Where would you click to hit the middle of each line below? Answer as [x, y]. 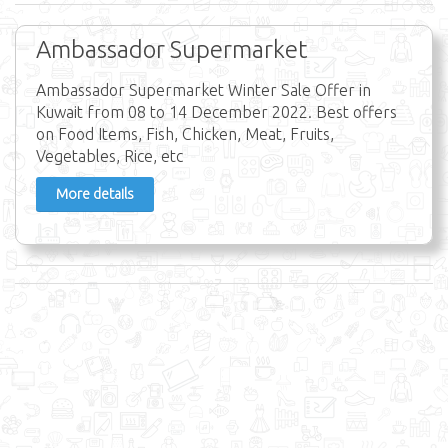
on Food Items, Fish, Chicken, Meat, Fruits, [185, 134]
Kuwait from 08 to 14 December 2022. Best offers [216, 112]
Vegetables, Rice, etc [109, 156]
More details [95, 194]
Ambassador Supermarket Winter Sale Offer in [203, 90]
